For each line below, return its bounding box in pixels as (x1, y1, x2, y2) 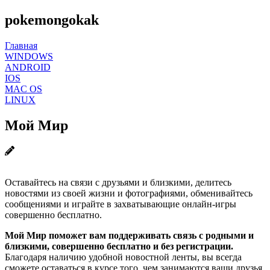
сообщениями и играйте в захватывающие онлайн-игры (5, 198, 236, 209)
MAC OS (5, 83, 42, 94)
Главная (5, 40, 37, 51)
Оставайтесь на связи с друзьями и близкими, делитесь (5, 177, 231, 187)
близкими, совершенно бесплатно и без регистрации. (5, 240, 233, 251)
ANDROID (5, 61, 51, 72)
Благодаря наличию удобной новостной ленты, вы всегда (5, 251, 242, 262)
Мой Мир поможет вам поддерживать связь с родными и (5, 230, 254, 240)
